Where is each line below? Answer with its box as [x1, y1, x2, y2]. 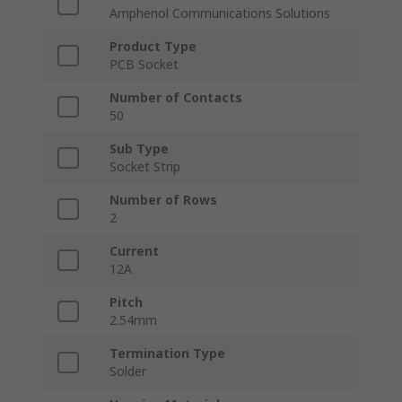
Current [109, 242, 159, 260]
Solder [109, 363, 146, 380]
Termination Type [109, 345, 225, 363]
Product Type [109, 38, 197, 56]
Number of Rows [109, 191, 217, 209]
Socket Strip [109, 158, 180, 176]
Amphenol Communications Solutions [109, 4, 330, 22]
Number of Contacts [109, 89, 242, 107]
